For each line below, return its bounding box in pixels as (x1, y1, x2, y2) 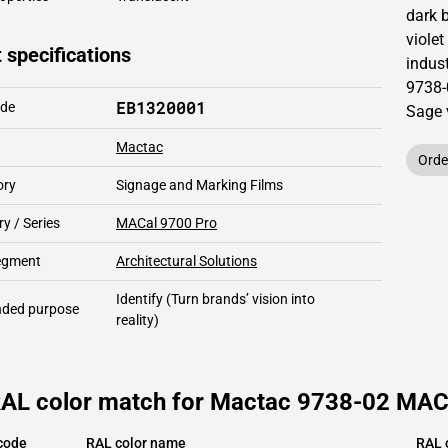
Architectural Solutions (116, 253, 257, 269)
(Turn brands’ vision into (163, 291, 315, 307)
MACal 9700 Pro (116, 215, 217, 231)
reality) (116, 312, 159, 328)
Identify (116, 291, 163, 307)
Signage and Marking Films (116, 177, 283, 193)
